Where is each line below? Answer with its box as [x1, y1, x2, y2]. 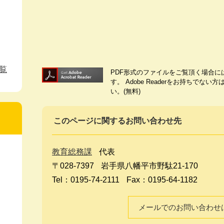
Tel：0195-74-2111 [52, 175, 119, 184]
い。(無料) [110, 87, 140, 95]
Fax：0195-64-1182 [126, 175, 197, 184]
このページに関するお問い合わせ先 [53, 116, 181, 125]
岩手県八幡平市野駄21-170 [101, 161, 198, 170]
